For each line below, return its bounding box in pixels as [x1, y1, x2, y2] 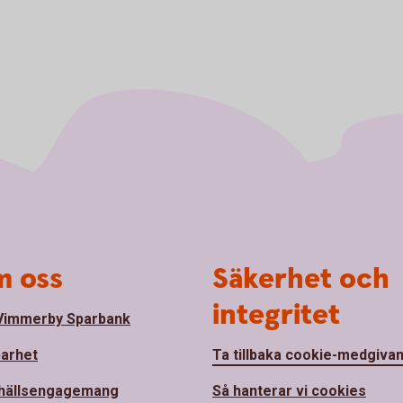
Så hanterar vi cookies [212, 381, 366, 399]
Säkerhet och [212, 259, 390, 299]
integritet [212, 295, 340, 335]
